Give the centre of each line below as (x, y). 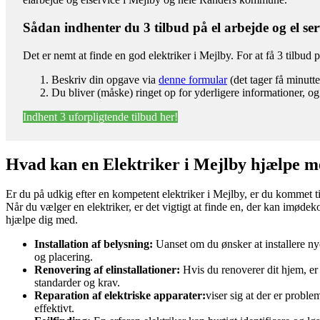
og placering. (64, 257)
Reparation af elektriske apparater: (120, 296)
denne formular (193, 79)
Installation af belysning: (94, 244)
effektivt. (54, 309)
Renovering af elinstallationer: (107, 270)
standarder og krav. (77, 283)
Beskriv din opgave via (105, 79)
